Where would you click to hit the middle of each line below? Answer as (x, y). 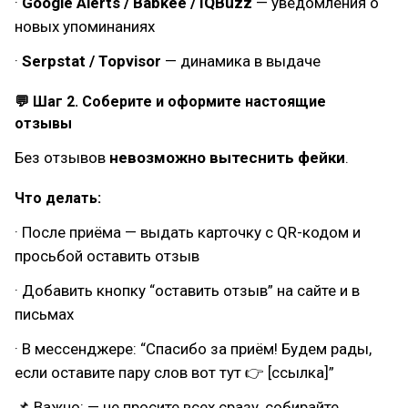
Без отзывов (62, 158)
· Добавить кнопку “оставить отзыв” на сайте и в (187, 291)
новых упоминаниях (85, 26)
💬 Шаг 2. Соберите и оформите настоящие (170, 102)
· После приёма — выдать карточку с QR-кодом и (188, 232)
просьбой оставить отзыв (107, 256)
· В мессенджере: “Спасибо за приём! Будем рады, (193, 349)
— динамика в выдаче (243, 61)
